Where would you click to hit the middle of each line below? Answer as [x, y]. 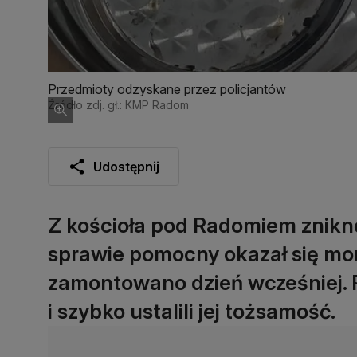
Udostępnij [126, 166]
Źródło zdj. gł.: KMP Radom [118, 104]
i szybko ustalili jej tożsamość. [192, 311]
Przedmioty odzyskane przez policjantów [167, 89]
